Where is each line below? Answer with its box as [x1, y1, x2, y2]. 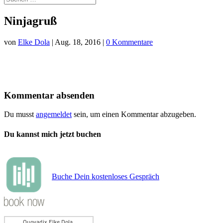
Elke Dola [18, 37, 50, 46]
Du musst [4, 110, 36, 119]
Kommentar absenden [4, 90, 95, 101]
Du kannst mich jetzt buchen [4, 129, 101, 138]
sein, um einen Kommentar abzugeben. [72, 110, 196, 119]
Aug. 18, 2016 [55, 37, 101, 46]
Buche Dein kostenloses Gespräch [52, 172, 159, 181]
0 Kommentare [106, 37, 153, 46]
